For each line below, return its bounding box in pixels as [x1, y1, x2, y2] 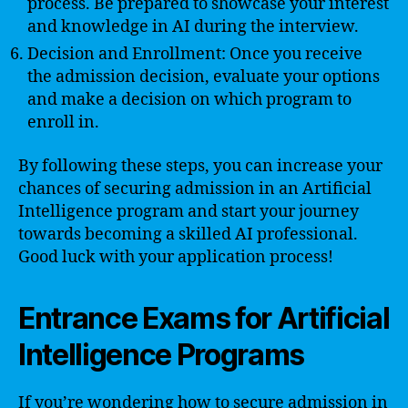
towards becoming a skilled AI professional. [18, 223, 358, 245]
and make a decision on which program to [27, 89, 352, 110]
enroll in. [27, 112, 99, 133]
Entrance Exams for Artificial [18, 300, 390, 336]
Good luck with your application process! [18, 246, 333, 268]
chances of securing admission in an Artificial [18, 178, 372, 199]
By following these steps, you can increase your [18, 155, 382, 177]
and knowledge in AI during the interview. [27, 16, 359, 37]
